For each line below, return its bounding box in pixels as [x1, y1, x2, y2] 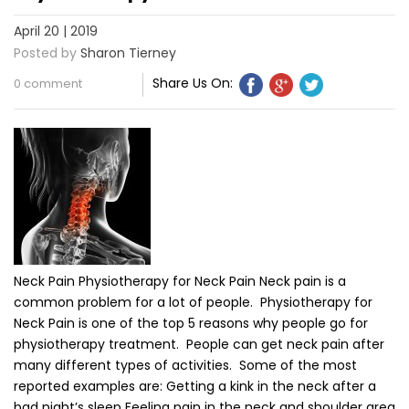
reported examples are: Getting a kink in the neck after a [14, 377, 376, 396]
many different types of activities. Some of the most [14, 356, 357, 375]
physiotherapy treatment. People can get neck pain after [14, 335, 384, 354]
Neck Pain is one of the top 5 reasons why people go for [14, 314, 368, 333]
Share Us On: [152, 74, 234, 93]
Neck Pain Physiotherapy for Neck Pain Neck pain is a [14, 272, 346, 291]
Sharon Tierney [80, 44, 176, 63]
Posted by [14, 44, 77, 63]
